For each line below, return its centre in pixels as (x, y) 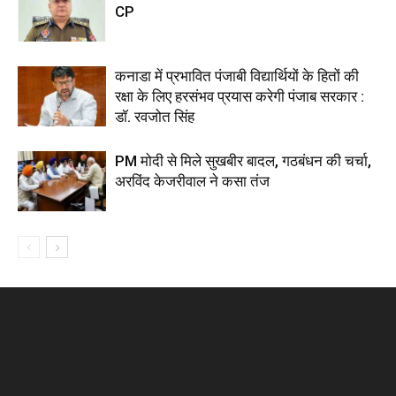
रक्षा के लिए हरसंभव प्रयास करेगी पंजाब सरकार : (240, 96)
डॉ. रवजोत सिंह (155, 116)
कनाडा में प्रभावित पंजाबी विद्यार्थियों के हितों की (237, 76)
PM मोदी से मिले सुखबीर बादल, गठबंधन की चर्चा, (243, 160)
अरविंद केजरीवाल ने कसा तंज (192, 181)
